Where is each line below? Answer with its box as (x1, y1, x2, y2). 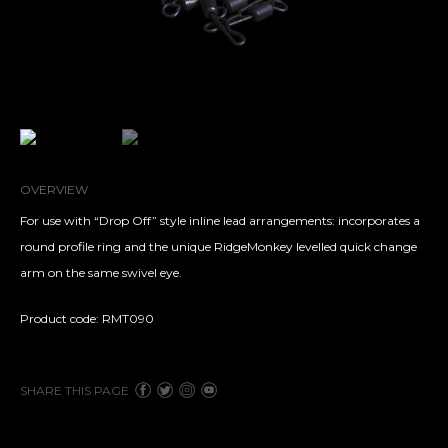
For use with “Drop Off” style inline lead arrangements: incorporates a (20, 213, 420, 229)
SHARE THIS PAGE (20, 383, 129, 399)
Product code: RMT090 (20, 311, 154, 327)
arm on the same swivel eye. (20, 265, 182, 281)
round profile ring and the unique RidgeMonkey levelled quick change (20, 239, 417, 255)
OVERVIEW (20, 182, 88, 198)
